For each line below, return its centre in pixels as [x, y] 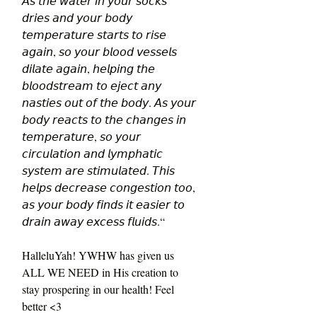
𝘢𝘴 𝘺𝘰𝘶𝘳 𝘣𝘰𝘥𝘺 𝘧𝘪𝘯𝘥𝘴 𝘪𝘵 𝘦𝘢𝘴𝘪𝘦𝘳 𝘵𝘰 [105, 204]
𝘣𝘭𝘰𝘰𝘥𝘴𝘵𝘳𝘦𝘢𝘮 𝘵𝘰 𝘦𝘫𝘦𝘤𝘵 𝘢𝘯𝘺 [93, 85]
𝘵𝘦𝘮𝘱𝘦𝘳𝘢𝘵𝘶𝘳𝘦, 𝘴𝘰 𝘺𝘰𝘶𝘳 [83, 136]
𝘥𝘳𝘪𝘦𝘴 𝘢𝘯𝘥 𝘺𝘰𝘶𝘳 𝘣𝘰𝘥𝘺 [79, 17]
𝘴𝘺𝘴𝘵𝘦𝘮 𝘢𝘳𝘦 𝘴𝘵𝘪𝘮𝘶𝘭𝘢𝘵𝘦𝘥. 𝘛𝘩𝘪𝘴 [100, 170]
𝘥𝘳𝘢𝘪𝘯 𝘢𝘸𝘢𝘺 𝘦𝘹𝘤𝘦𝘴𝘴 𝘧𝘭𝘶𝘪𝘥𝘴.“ [95, 221]
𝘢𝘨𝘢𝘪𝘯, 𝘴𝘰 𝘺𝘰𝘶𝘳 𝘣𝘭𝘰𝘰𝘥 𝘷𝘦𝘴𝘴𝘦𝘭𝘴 [101, 51]
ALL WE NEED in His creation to [102, 272]
